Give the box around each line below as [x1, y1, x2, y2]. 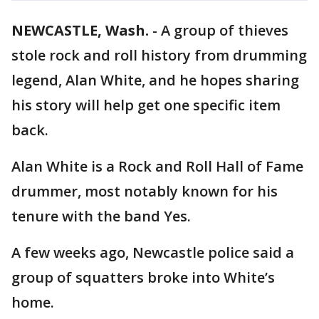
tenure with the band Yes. [11, 206, 191, 226]
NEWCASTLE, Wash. [11, 21, 149, 40]
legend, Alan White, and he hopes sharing [11, 70, 299, 90]
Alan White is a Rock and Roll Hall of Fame [11, 157, 303, 176]
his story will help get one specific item [11, 95, 281, 115]
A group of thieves [161, 21, 288, 40]
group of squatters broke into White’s [11, 268, 275, 287]
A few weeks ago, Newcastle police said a [11, 243, 294, 262]
